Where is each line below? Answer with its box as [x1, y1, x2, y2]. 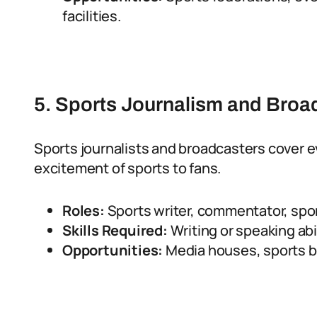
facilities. [62, 6, 121, 25]
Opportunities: [62, 241, 163, 260]
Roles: [62, 201, 105, 220]
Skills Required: [62, 221, 168, 240]
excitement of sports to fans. [34, 158, 221, 178]
